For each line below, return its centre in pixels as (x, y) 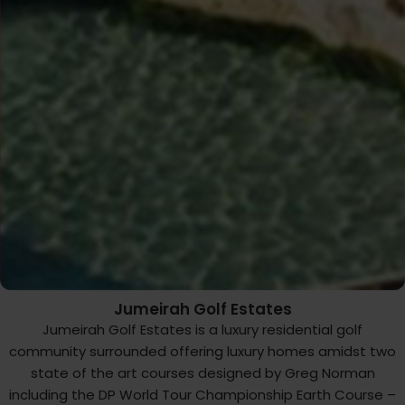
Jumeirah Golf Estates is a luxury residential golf (202, 329)
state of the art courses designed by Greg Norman (202, 372)
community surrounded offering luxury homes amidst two (202, 351)
